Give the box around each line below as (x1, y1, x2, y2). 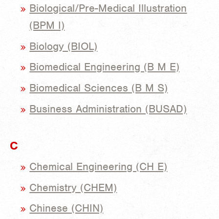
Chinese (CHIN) (29, 201, 104, 215)
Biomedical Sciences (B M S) (29, 81, 168, 95)
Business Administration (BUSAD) (29, 102, 187, 116)
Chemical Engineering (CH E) (29, 159, 168, 173)
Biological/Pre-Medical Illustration (29, 1, 187, 15)
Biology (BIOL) (29, 39, 98, 53)
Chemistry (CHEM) (29, 180, 117, 194)
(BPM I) (29, 18, 65, 32)
